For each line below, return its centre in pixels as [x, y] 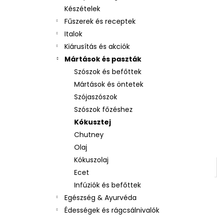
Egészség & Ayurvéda [101, 198]
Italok [73, 34]
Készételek [82, 9]
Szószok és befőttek [108, 72]
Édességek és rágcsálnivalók [112, 210]
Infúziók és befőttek [108, 185]
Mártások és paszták [103, 59]
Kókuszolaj [91, 160]
